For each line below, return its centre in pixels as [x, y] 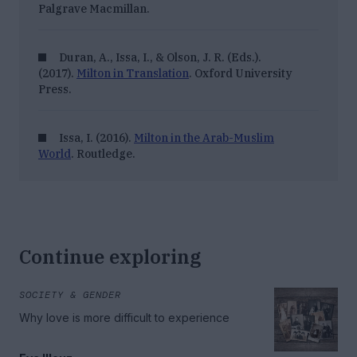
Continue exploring [110, 257]
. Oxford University [241, 74]
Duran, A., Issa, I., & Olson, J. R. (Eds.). [160, 58]
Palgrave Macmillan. [94, 9]
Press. [55, 90]
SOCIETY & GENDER [70, 295]
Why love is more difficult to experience [124, 318]
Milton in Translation [133, 74]
